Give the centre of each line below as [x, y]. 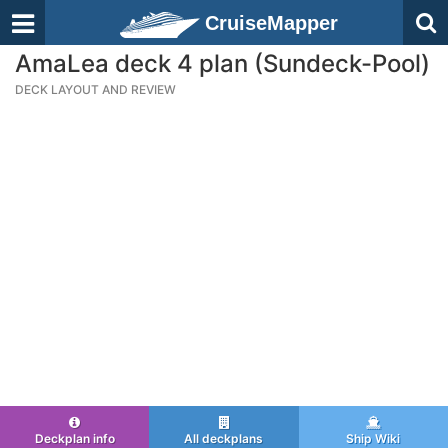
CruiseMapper [271, 23]
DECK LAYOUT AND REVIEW [95, 89]
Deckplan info [74, 438]
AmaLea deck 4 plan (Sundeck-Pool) [222, 63]
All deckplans [224, 438]
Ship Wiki [373, 438]
